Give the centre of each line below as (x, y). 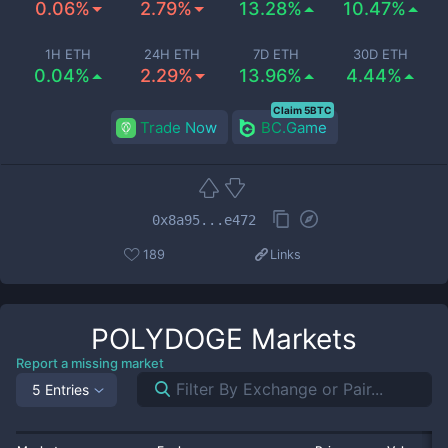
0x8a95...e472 (204, 219)
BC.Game (293, 127)
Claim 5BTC (302, 110)
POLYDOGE (167, 339)
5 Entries (60, 389)
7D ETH (276, 54)
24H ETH (172, 54)
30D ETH (380, 54)
